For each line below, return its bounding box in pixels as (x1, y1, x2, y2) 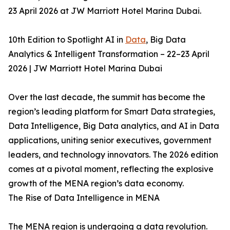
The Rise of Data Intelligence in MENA (8, 193, 160, 203)
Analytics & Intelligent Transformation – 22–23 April (8, 49, 209, 60)
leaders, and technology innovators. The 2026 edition (8, 149, 218, 160)
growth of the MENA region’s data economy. (8, 178, 184, 189)
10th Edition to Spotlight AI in (8, 34, 125, 45)
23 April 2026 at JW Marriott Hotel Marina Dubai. (8, 6, 201, 16)
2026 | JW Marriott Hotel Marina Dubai (8, 63, 162, 74)
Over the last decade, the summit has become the (8, 92, 205, 103)
